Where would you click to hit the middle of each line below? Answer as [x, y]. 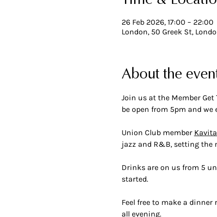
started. [136, 179]
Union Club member [158, 132]
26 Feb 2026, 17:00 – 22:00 [167, 22]
